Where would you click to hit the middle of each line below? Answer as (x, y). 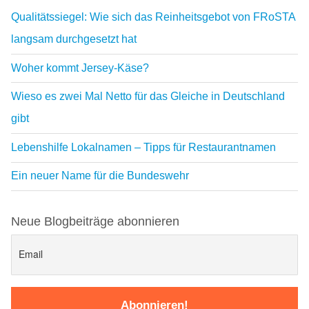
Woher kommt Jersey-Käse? (80, 68)
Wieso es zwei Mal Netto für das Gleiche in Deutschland (148, 97)
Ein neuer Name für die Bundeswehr (100, 176)
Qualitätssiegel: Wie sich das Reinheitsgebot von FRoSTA (153, 17)
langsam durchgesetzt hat (74, 39)
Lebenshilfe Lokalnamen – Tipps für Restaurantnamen (143, 147)
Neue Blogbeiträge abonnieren (95, 222)
